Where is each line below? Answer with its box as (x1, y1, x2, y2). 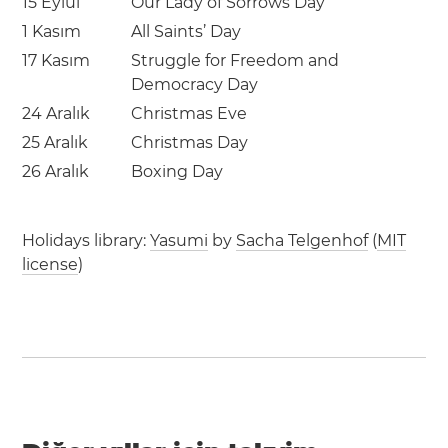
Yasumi (150, 231, 209, 250)
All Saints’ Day (131, 22, 242, 41)
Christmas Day (131, 133, 249, 152)
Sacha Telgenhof (236, 231, 369, 250)
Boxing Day (131, 162, 224, 181)
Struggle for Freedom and (131, 51, 340, 70)
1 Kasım (22, 22, 82, 41)
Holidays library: (22, 231, 151, 250)
